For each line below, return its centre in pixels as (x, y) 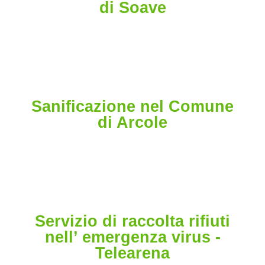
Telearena (132, 253)
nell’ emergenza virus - (132, 237)
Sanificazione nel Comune (132, 107)
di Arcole (132, 123)
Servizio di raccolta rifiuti (132, 222)
